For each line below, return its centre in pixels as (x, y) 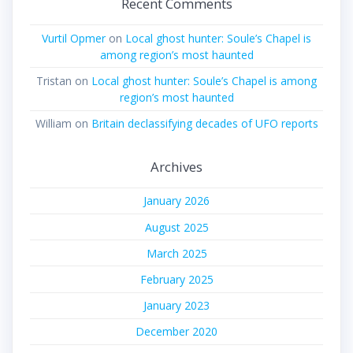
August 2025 (176, 227)
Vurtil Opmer (74, 38)
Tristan (54, 80)
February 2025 (176, 279)
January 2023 (176, 306)
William (53, 124)
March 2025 (176, 253)
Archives (176, 166)
